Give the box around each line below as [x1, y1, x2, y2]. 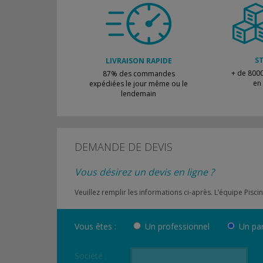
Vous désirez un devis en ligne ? [75, 166, 214, 178]
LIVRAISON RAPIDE [105, 56, 172, 66]
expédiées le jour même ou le [89, 79, 188, 89]
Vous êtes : [75, 221, 116, 232]
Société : [75, 250, 107, 261]
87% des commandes [102, 69, 175, 79]
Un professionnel [145, 221, 210, 232]
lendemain [121, 89, 156, 99]
